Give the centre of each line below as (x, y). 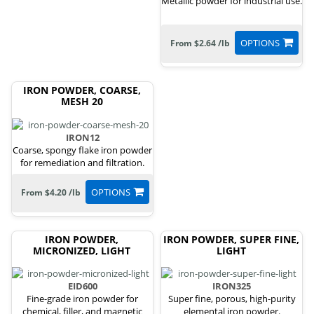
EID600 (82, 286)
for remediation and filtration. (82, 162)
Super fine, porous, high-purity (232, 299)
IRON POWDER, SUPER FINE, (231, 239)
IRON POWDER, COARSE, (82, 90)
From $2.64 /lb (200, 43)
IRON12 (82, 137)
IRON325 (232, 286)
